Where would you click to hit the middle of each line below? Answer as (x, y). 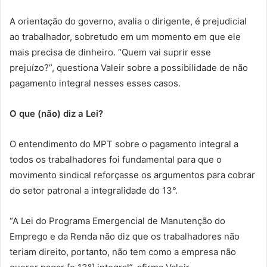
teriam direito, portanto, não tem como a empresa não (123, 252)
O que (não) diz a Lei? (56, 113)
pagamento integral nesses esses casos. (95, 83)
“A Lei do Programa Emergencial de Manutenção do (117, 221)
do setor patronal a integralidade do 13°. (94, 190)
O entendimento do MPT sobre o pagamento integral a (124, 144)
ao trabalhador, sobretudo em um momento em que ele (125, 36)
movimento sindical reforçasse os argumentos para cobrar (132, 175)
